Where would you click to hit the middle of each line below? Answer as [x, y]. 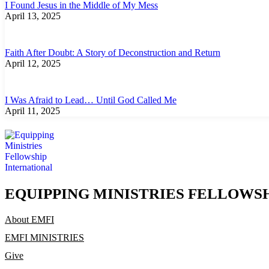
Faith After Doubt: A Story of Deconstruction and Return [113, 52]
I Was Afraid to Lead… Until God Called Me [91, 100]
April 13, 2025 [33, 16]
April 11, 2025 [32, 110]
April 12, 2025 [33, 63]
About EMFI [29, 220]
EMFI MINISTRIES [44, 238]
